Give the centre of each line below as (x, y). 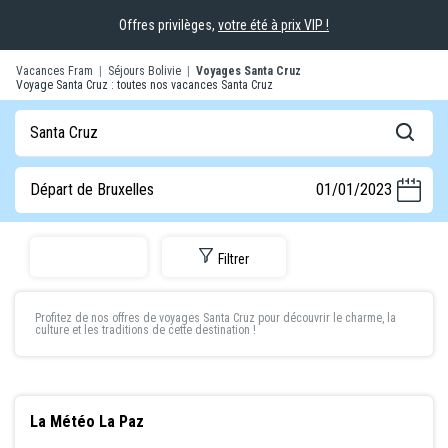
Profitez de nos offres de (97, 318)
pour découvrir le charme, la (325, 318)
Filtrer (234, 258)
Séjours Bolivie (144, 71)
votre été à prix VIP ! (273, 25)
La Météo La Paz (87, 422)
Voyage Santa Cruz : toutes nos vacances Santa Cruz (144, 85)
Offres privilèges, (168, 25)
